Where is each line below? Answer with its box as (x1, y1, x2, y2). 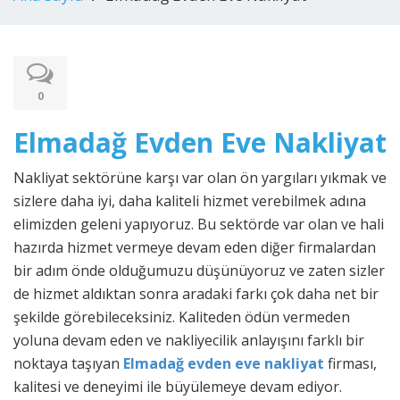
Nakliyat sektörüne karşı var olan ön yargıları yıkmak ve (13, 168, 387, 187)
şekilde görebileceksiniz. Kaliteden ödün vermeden (13, 307, 350, 327)
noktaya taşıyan (13, 354, 123, 373)
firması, (328, 354, 377, 373)
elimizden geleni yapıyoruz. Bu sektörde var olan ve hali (13, 214, 384, 234)
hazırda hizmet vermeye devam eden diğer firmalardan (13, 237, 376, 257)
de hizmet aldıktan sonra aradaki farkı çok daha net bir (13, 284, 379, 304)
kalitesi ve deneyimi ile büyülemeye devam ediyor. (13, 377, 342, 396)
